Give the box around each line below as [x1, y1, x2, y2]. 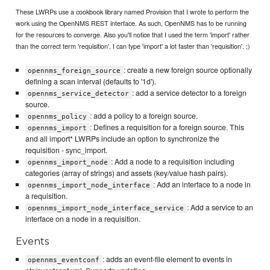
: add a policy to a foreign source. [89, 110, 198, 121]
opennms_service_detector [28, 89, 130, 98]
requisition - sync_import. [25, 144, 107, 155]
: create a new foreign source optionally [123, 64, 252, 75]
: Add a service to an [186, 201, 253, 213]
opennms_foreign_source [28, 66, 121, 75]
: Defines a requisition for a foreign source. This [89, 121, 244, 133]
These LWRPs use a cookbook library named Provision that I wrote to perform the [16, 6, 250, 16]
